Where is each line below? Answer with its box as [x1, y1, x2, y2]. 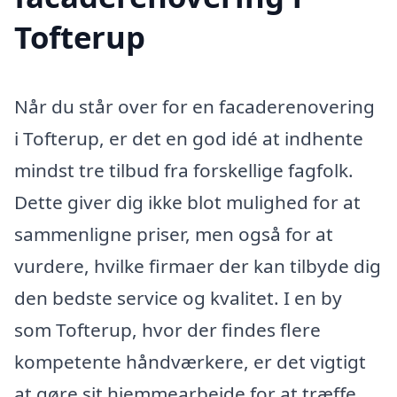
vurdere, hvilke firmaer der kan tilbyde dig [14, 253, 381, 278]
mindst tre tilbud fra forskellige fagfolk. [14, 157, 354, 183]
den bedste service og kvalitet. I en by [14, 284, 342, 310]
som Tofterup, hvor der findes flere [14, 316, 321, 342]
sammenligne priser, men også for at [14, 221, 333, 246]
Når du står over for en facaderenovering [14, 93, 375, 119]
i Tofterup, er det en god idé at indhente [14, 125, 363, 151]
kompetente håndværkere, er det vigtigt [14, 348, 366, 374]
